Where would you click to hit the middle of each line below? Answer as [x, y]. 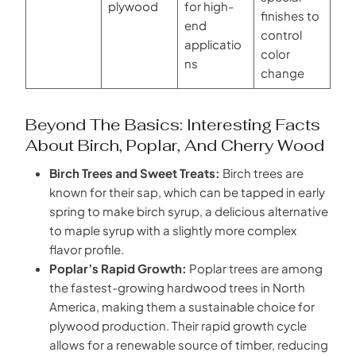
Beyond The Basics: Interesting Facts [173, 124]
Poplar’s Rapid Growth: [118, 268]
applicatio [213, 44]
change [282, 72]
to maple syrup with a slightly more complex [173, 230]
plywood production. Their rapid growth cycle [178, 325]
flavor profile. [87, 249]
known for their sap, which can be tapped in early [187, 192]
